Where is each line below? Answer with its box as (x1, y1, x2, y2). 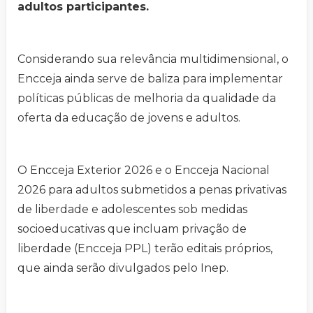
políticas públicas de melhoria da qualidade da (17, 92, 276, 105)
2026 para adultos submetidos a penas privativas (17, 183, 286, 197)
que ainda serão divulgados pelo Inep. (17, 261, 228, 275)
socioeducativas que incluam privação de (17, 222, 247, 236)
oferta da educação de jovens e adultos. (17, 111, 240, 125)
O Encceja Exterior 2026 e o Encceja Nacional (17, 163, 270, 177)
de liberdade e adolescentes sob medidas (17, 203, 247, 217)
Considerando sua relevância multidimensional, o (17, 52, 289, 66)
